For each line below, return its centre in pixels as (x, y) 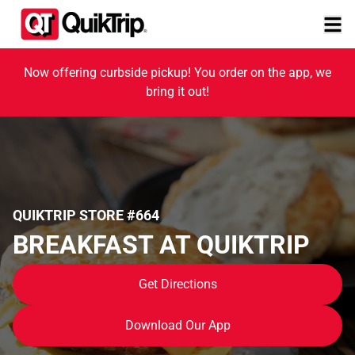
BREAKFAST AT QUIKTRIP (161, 244)
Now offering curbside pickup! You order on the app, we (177, 73)
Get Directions (177, 284)
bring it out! (177, 92)
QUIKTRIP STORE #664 (86, 215)
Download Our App (177, 325)
